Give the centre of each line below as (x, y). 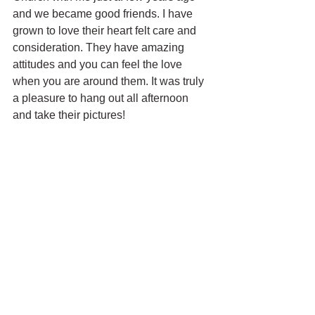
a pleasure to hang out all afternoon (102, 98)
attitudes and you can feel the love (99, 65)
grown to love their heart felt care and (106, 31)
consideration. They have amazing (100, 48)
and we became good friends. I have (104, 14)
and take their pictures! (70, 115)
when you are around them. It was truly (110, 82)
